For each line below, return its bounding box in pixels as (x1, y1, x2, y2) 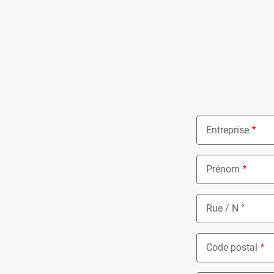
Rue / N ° (206, 202, 245, 214)
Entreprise (206, 124, 249, 136)
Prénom (206, 163, 240, 175)
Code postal (206, 242, 257, 253)
